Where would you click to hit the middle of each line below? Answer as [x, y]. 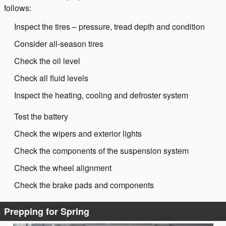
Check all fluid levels [51, 78]
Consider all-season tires [59, 44]
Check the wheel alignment [63, 168]
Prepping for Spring [47, 211]
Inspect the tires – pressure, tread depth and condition [109, 26]
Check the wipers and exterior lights [78, 133]
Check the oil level [47, 61]
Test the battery [41, 116]
